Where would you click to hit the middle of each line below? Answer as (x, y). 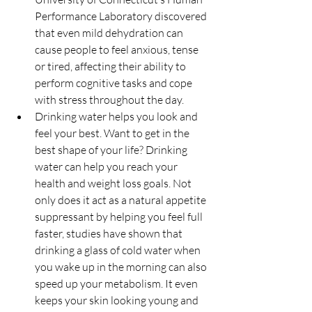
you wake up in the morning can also (122, 267)
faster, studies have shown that (110, 233)
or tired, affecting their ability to (111, 66)
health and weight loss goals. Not (114, 183)
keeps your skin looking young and (118, 300)
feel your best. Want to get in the (113, 133)
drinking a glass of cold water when (119, 250)
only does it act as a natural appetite (122, 200)
